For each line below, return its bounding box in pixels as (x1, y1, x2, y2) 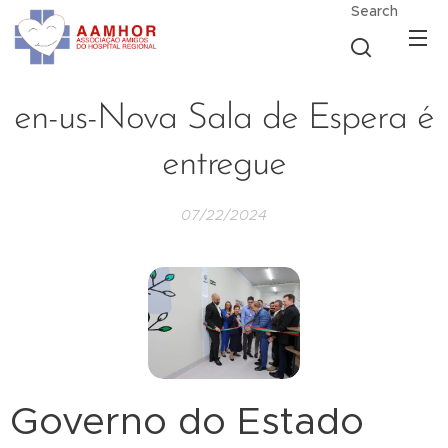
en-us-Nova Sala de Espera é (14, 101, 434, 137)
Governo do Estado (10, 397, 364, 445)
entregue (161, 147, 287, 183)
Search (351, 2, 398, 20)
